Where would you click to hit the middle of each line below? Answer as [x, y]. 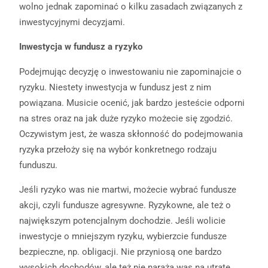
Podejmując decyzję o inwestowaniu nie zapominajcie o [130, 71]
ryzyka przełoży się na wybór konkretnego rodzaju [118, 149]
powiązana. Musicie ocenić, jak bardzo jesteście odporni [132, 103]
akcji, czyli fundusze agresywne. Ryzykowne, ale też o [125, 205]
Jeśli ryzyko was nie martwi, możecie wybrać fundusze [128, 190]
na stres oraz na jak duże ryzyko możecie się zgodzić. [126, 118]
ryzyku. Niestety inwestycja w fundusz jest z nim [115, 87]
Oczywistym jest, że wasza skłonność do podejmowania [131, 134]
